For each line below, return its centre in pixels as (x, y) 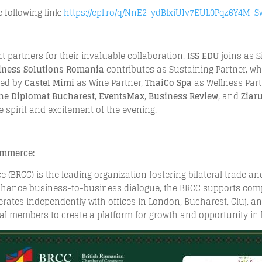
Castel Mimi (50, 83)
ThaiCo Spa (169, 83)
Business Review (184, 96)
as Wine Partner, (110, 83)
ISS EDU (203, 56)
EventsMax (122, 96)
